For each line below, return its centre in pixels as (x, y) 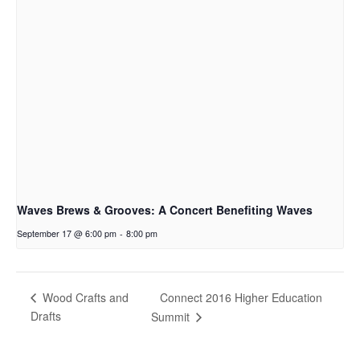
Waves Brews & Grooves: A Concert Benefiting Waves (165, 209)
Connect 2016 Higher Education (241, 297)
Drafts (46, 315)
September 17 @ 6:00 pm (67, 233)
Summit (172, 316)
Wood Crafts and (84, 298)
